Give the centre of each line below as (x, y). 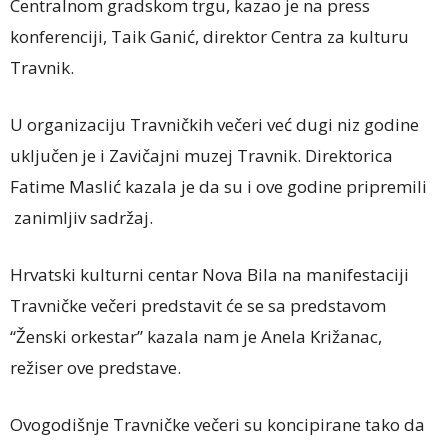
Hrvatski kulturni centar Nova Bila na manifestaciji (209, 274)
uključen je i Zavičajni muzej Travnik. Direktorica (201, 155)
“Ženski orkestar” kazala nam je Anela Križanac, (196, 336)
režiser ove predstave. (95, 367)
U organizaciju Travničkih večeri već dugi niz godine (214, 124)
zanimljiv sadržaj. (81, 217)
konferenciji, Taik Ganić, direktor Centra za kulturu (209, 36)
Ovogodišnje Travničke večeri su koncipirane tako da (217, 424)
